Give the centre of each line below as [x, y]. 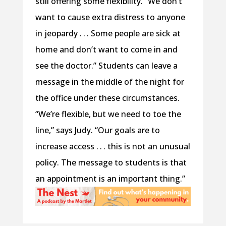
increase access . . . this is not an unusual [112, 147]
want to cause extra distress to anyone [110, 17]
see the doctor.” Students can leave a [106, 66]
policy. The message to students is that [111, 163]
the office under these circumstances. [107, 98]
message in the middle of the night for [109, 82]
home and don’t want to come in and [106, 50]
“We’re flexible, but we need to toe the [108, 114]
